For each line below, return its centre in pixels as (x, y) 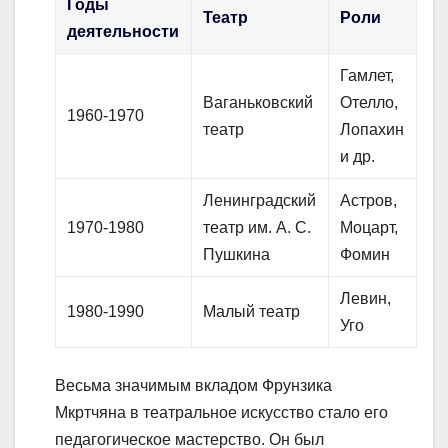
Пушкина (237, 254)
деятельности (123, 31)
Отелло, (369, 102)
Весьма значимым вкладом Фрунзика (193, 385)
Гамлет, (367, 75)
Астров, (369, 200)
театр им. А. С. (257, 227)
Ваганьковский (258, 102)
